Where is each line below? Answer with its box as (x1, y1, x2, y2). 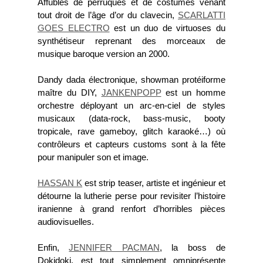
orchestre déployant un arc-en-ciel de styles (38, 101, 225, 111)
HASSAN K (38, 178, 83, 188)
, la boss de (159, 243, 226, 253)
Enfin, (38, 243, 69, 253)
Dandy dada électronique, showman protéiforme (38, 75, 225, 85)
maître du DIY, (38, 88, 102, 98)
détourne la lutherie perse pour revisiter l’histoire (38, 191, 225, 201)
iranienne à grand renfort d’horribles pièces (38, 204, 225, 214)
